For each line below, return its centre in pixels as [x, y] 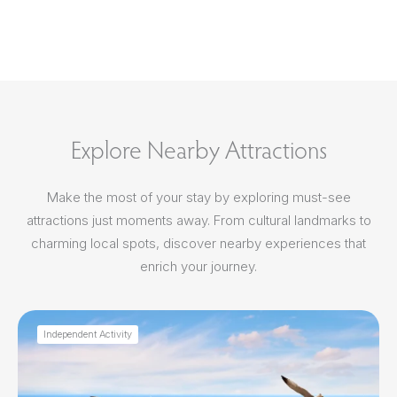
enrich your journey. [198, 266]
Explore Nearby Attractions [198, 149]
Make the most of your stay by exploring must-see [198, 197]
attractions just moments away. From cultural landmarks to [198, 220]
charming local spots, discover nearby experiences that [198, 243]
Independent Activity [87, 334]
